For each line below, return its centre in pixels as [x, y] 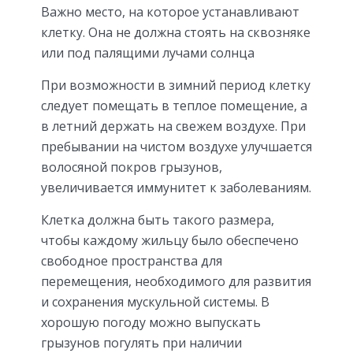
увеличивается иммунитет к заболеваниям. [176, 188]
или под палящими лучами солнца [148, 53]
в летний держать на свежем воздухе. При [173, 126]
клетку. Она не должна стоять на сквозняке [176, 33]
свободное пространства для [132, 261]
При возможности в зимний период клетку [176, 85]
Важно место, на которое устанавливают [170, 12]
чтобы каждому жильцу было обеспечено [170, 241]
